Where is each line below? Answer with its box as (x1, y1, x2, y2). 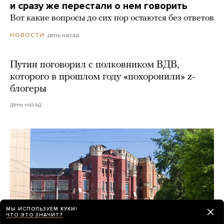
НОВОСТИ (10, 31, 44, 39)
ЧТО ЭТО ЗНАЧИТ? (6, 211, 63, 218)
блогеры (10, 84, 46, 94)
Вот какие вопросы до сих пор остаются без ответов (10, 13, 214, 23)
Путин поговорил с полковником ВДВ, (10, 60, 179, 70)
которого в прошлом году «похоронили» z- (10, 72, 195, 82)
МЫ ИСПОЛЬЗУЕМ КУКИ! (6, 205, 77, 212)
